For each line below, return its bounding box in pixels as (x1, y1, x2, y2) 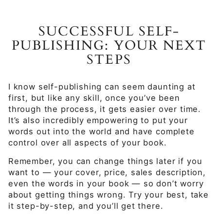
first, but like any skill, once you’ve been (8, 93, 180, 103)
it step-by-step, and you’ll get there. (8, 201, 163, 211)
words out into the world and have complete (8, 127, 195, 136)
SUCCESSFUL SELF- (38, 22, 180, 40)
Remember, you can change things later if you (8, 156, 202, 166)
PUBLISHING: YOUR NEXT (12, 36, 206, 54)
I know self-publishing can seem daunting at (8, 82, 196, 91)
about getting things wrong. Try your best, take (8, 190, 209, 200)
